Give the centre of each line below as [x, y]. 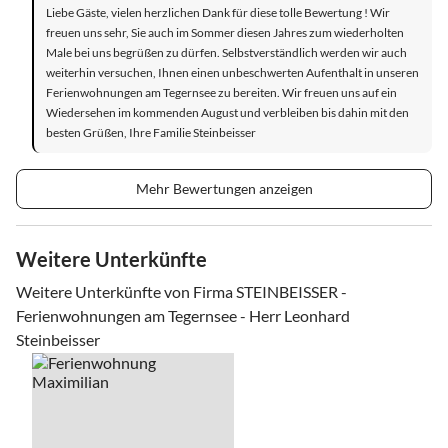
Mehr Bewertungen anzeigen [224, 188]
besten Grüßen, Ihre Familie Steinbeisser [151, 132]
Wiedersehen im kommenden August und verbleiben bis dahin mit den [227, 112]
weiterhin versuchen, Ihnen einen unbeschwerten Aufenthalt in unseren [232, 72]
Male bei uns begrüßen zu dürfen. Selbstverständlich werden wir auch [226, 52]
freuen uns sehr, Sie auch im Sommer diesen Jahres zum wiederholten [225, 32]
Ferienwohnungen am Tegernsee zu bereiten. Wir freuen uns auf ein [221, 92]
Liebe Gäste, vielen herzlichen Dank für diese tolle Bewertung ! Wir [218, 12]
